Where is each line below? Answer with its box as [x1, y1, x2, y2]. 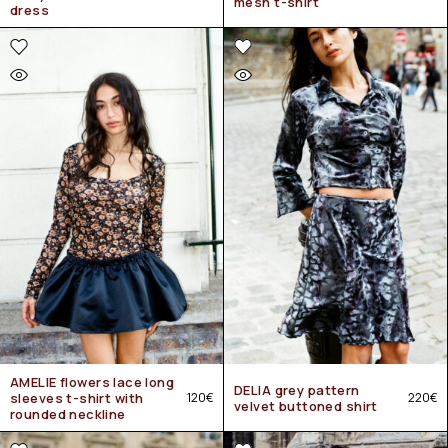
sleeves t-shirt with [10, 389, 144, 407]
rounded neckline [10, 405, 126, 423]
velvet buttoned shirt [234, 397, 378, 415]
